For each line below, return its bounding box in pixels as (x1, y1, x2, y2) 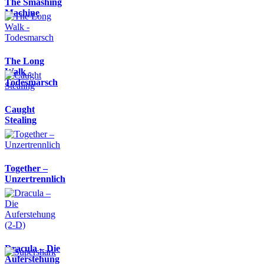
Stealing (5, 114, 37, 125)
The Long (5, 55, 44, 66)
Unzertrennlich (5, 173, 65, 184)
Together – (5, 163, 48, 173)
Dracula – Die (5, 243, 60, 253)
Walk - (5, 66, 31, 77)
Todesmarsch (5, 77, 58, 87)
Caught (5, 104, 35, 114)
